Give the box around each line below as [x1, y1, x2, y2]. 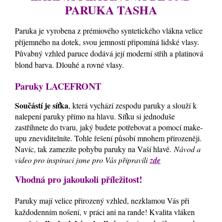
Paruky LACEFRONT [15, 79, 101, 93]
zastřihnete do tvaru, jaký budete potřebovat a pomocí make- [15, 122, 203, 133]
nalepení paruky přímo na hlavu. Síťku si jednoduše [15, 111, 175, 122]
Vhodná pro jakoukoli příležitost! [15, 172, 142, 186]
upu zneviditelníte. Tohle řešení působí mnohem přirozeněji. [15, 133, 202, 144]
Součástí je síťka [15, 100, 68, 111]
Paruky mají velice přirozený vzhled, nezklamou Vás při [15, 195, 189, 206]
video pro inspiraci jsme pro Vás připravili [15, 155, 150, 166]
